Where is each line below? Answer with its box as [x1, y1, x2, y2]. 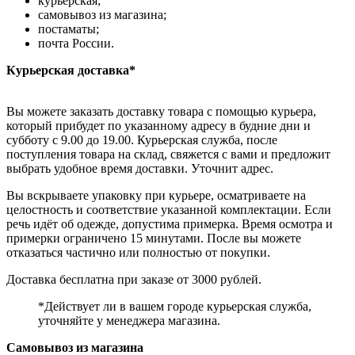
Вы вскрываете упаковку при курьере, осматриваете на [6, 188, 306, 202]
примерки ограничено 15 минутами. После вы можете [6, 231, 301, 245]
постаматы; [38, 21, 99, 36]
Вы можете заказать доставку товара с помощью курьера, [6, 104, 316, 118]
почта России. [38, 36, 114, 50]
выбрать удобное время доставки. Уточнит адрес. [6, 161, 273, 175]
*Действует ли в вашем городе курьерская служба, [38, 299, 311, 313]
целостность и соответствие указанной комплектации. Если [6, 202, 331, 216]
